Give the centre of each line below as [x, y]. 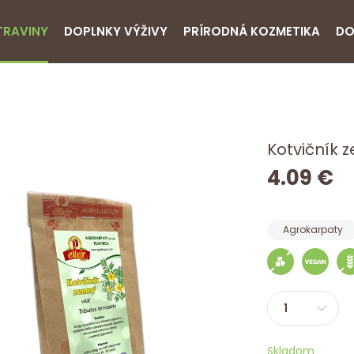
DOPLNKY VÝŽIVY [116, 31]
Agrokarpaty [313, 230]
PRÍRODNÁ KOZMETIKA [252, 31]
